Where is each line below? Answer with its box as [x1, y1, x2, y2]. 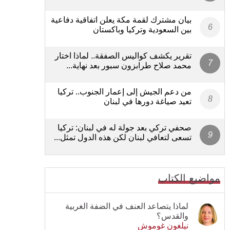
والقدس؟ [157, 211, 188, 220]
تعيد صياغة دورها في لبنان [104, 97, 191, 106]
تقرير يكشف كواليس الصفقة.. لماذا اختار [55, 51, 191, 60]
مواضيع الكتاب [158, 172, 220, 184]
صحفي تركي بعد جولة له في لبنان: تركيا [57, 123, 191, 132]
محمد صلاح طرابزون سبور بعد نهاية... [66, 61, 191, 70]
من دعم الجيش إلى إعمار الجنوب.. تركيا [57, 87, 191, 96]
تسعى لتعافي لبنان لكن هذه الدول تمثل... [54, 132, 191, 142]
